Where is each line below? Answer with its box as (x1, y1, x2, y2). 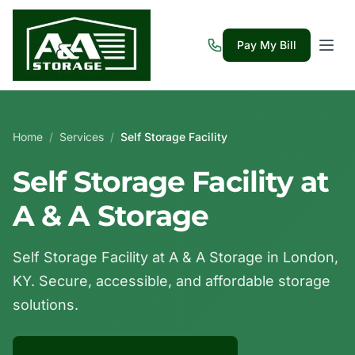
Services (59, 130, 104, 143)
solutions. (13, 296, 78, 313)
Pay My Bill (237, 38, 296, 52)
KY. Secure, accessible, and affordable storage (13, 273, 330, 289)
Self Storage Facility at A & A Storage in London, (13, 249, 338, 265)
